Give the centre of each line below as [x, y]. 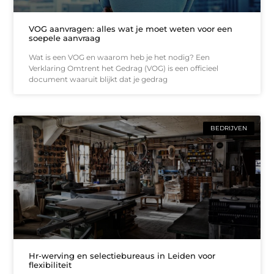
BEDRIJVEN [228, 128]
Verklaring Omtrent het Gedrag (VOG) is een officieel [124, 68]
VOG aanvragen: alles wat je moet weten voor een [131, 28]
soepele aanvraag [65, 38]
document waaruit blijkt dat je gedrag [98, 79]
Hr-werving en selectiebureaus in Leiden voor [122, 255]
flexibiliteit [50, 265]
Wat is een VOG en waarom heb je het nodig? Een [120, 57]
